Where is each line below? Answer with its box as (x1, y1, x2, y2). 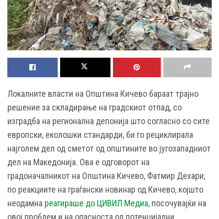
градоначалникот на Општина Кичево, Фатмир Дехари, (7, 171, 205, 181)
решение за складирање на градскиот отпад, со (7, 102, 182, 113)
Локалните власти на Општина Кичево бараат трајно (7, 88, 198, 99)
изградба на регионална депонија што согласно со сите (7, 116, 210, 127)
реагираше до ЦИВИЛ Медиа (44, 198, 148, 209)
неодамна (7, 198, 44, 209)
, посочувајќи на (148, 198, 206, 209)
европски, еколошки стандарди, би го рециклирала (7, 130, 193, 140)
